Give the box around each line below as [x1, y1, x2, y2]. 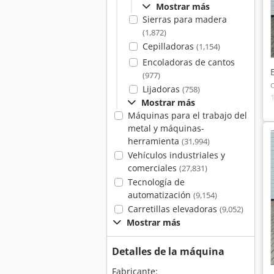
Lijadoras [142, 83, 182, 95]
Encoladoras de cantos [142, 56, 235, 68]
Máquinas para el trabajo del [127, 109, 247, 121]
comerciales [127, 162, 179, 174]
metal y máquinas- [127, 122, 204, 134]
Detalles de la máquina [112, 245, 224, 258]
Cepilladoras [142, 40, 196, 52]
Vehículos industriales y [127, 149, 225, 161]
